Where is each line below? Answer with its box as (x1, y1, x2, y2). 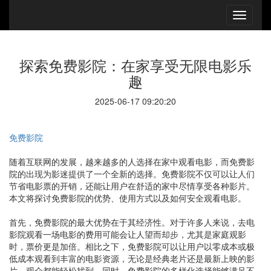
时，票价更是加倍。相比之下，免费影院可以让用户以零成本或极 (9, 240, 255, 252)
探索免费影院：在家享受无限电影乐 (19, 54, 252, 76)
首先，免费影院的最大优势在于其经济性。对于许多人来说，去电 (9, 216, 255, 228)
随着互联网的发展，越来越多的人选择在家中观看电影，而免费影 (9, 155, 255, 168)
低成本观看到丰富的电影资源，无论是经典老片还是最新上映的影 (9, 252, 255, 264)
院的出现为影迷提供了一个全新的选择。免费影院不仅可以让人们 (9, 168, 255, 180)
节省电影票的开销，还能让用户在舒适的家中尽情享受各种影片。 (9, 180, 255, 192)
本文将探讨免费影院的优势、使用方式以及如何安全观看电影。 (9, 192, 246, 204)
